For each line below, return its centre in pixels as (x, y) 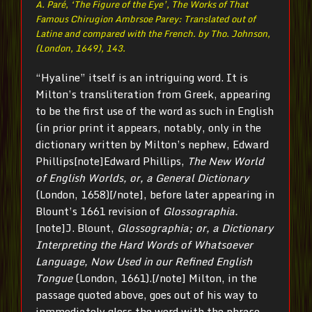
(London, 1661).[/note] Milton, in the (165, 278)
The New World (226, 161)
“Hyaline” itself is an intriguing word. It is (142, 78)
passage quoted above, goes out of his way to (147, 295)
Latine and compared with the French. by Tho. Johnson (151, 33)
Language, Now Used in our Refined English (144, 262)
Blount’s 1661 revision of (99, 211)
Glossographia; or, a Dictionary (195, 228)
